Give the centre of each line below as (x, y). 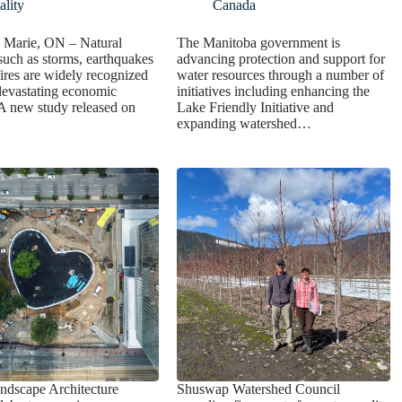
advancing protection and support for (281, 59)
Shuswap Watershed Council (259, 389)
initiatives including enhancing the (274, 92)
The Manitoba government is (259, 43)
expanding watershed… (245, 124)
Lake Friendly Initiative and (256, 108)
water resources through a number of (281, 75)
